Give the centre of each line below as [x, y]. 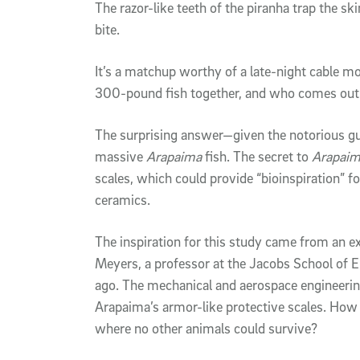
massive [121, 156]
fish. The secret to [257, 156]
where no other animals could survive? [206, 328]
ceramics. [123, 199]
